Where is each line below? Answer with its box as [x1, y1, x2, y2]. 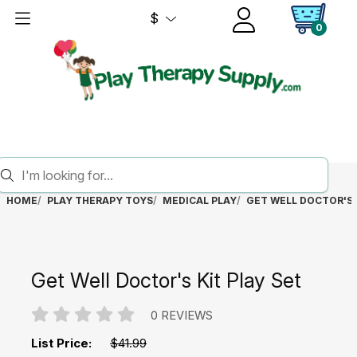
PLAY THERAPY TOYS [46, 194, 153, 206]
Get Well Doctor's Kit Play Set [31, 267, 301, 292]
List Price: [31, 335, 92, 351]
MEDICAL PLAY [162, 194, 237, 206]
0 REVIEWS [150, 308, 213, 323]
